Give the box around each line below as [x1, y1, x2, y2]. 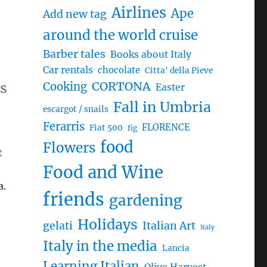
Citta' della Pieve [144, 66, 213, 76]
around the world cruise [42, 27, 198, 44]
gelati [42, 219, 73, 232]
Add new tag [42, 8, 107, 21]
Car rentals [42, 64, 93, 76]
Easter [155, 82, 185, 93]
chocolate [97, 65, 140, 76]
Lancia [162, 243, 190, 253]
